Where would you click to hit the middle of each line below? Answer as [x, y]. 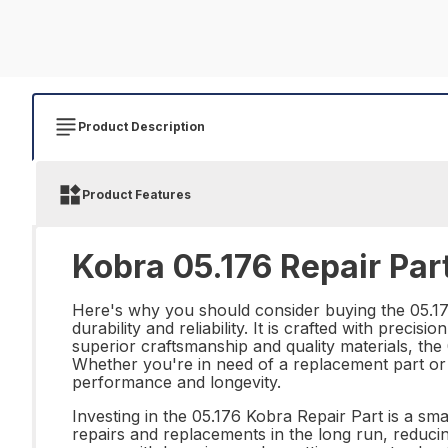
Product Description [141, 126]
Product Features [136, 194]
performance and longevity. [176, 382]
